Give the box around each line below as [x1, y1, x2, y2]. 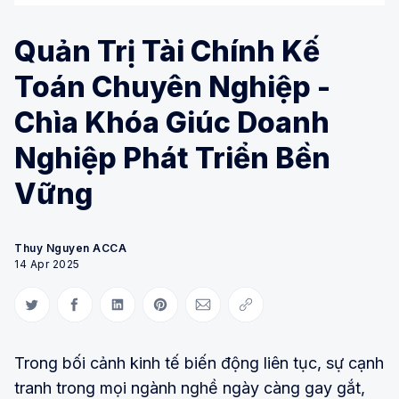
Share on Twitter [31, 305, 125, 319]
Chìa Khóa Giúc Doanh [14, 104, 330, 140]
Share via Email [202, 305, 288, 319]
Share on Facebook [74, 305, 184, 319]
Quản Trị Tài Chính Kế [14, 33, 320, 69]
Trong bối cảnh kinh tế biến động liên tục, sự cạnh [14, 353, 384, 372]
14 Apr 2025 [14, 256, 80, 271]
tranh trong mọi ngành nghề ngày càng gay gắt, [14, 378, 365, 397]
